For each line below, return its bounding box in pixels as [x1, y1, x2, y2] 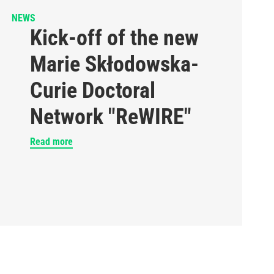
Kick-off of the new [29, 25, 199, 51]
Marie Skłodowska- [29, 51, 199, 77]
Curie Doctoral [29, 78, 155, 103]
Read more [29, 136, 73, 147]
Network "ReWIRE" [29, 104, 191, 130]
